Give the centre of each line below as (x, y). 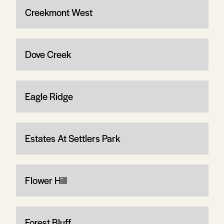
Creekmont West (58, 12)
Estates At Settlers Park (72, 138)
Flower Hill (46, 180)
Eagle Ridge (49, 96)
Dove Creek (48, 54)
